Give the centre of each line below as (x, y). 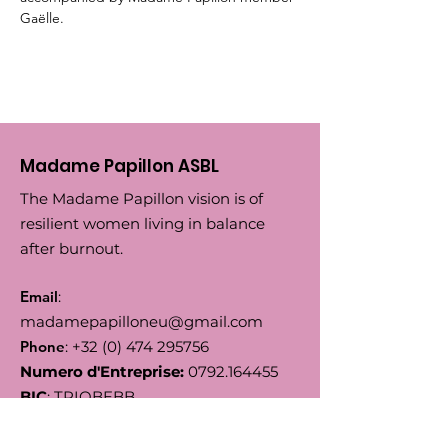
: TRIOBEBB (91, 396)
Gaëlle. (42, 18)
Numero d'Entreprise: (102, 371)
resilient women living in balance (142, 223)
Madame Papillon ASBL (119, 166)
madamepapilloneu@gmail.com (141, 321)
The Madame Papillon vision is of (141, 198)
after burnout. (71, 248)
